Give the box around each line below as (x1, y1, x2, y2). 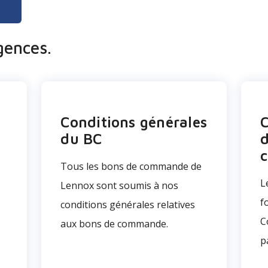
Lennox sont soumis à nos (60, 179, 179, 192)
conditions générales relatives (60, 198, 196, 211)
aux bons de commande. (60, 217, 169, 230)
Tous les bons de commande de (60, 160, 202, 173)
